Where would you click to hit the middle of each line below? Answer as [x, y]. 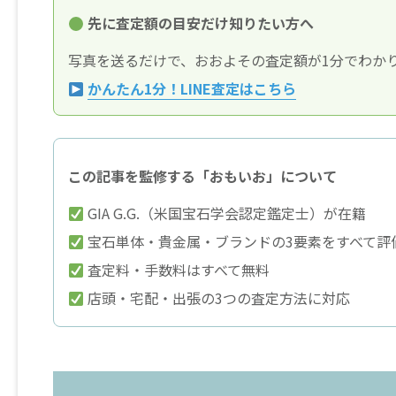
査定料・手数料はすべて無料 [177, 270]
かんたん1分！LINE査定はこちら [192, 89]
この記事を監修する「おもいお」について [202, 176]
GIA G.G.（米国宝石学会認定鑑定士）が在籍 [225, 213]
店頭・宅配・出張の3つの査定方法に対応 [217, 298]
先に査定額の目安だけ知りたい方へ [199, 23]
